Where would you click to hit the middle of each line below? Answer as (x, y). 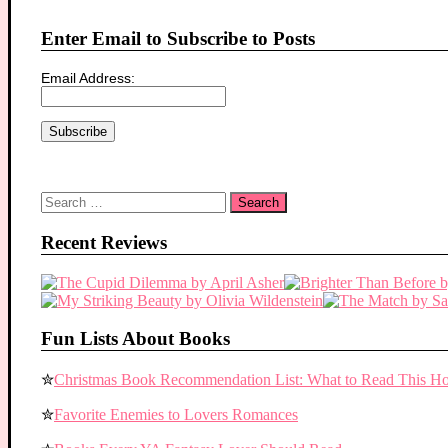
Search (61, 199)
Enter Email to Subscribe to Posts (178, 39)
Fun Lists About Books (135, 339)
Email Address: (88, 77)
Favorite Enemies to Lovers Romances (176, 415)
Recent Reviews (104, 242)
